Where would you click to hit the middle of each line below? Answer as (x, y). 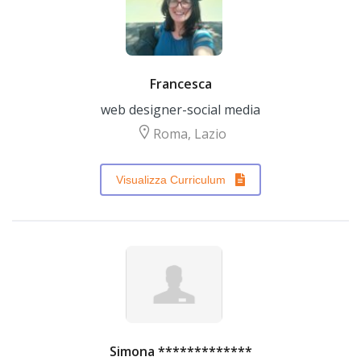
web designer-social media (180, 110)
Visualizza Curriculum (171, 180)
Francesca (180, 84)
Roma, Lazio (189, 134)
